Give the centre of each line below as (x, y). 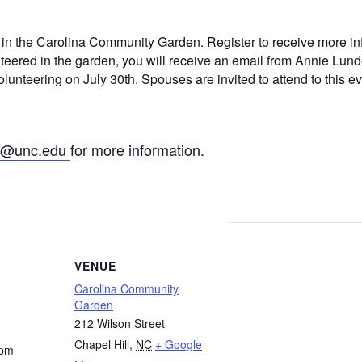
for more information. (137, 149)
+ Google (179, 344)
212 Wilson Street (120, 323)
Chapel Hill (102, 344)
